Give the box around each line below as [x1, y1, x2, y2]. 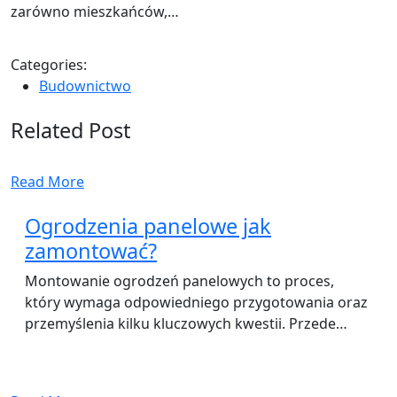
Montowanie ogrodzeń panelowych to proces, [25, 271, 334, 291]
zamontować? [25, 237, 157, 265]
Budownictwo [39, 76, 131, 96]
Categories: [11, 55, 87, 74]
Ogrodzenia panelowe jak [25, 212, 271, 240]
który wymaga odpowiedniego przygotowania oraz [25, 292, 368, 312]
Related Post [11, 116, 130, 144]
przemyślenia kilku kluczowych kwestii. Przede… [25, 314, 347, 333]
